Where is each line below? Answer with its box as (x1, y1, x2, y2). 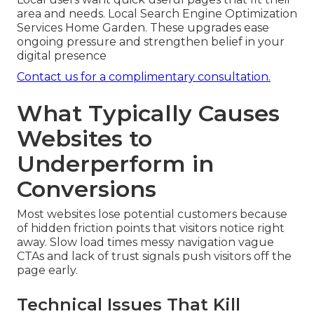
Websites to (17, 125, 152, 153)
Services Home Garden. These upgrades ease (17, 21, 269, 35)
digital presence (17, 49, 107, 63)
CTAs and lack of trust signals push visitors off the (17, 250, 292, 264)
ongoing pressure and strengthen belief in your (17, 35, 285, 49)
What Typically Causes (17, 100, 280, 128)
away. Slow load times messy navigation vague (17, 235, 274, 250)
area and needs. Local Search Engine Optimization (17, 7, 297, 21)
